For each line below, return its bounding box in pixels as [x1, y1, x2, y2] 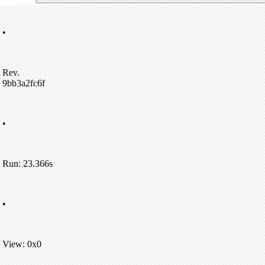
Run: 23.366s [2, 159, 53, 169]
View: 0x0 [2, 239, 41, 249]
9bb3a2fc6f [2, 78, 45, 88]
